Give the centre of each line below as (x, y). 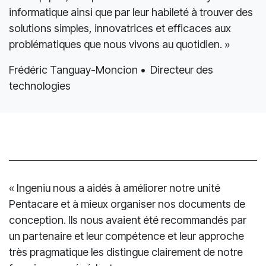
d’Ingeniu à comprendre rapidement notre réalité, (123, 23)
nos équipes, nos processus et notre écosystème (125, 39)
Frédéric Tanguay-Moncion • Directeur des (111, 113)
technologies (40, 129)
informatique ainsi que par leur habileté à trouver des (131, 55)
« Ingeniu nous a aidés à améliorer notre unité (115, 231)
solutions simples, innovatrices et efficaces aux (120, 71)
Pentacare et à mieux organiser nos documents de (127, 247)
